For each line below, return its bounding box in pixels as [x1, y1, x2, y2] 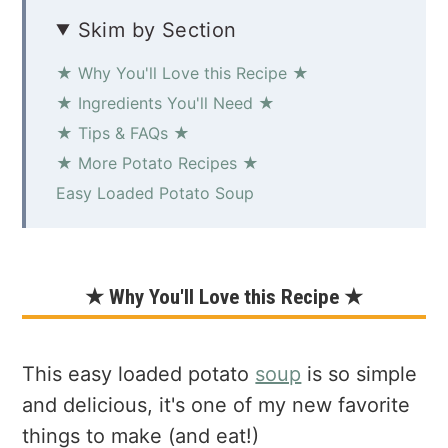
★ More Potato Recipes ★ [56, 152, 260, 173]
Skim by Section [77, 17, 237, 42]
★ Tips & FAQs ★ [56, 122, 191, 143]
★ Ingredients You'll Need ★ [56, 92, 276, 113]
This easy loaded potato [22, 361, 256, 386]
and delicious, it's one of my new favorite [22, 392, 411, 417]
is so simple [301, 361, 418, 386]
